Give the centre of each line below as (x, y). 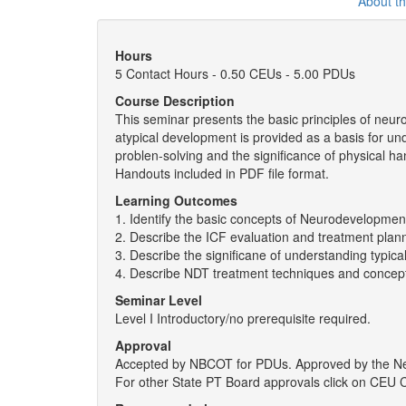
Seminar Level (159, 300)
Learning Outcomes (176, 200)
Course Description (175, 101)
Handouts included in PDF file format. (222, 173)
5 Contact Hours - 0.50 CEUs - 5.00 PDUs (235, 73)
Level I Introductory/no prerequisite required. (243, 318)
